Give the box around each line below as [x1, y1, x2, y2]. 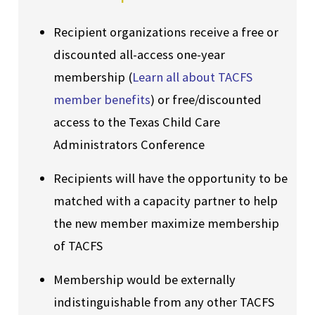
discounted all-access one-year [53, 46, 225, 63]
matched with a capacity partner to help [53, 193, 278, 210]
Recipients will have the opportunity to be [53, 170, 288, 187]
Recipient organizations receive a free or [53, 24, 278, 41]
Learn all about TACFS [132, 69, 252, 86]
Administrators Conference [53, 136, 205, 153]
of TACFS [53, 238, 103, 255]
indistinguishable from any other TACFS [53, 294, 274, 311]
